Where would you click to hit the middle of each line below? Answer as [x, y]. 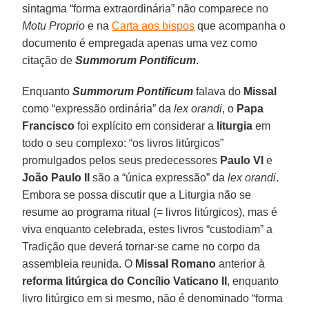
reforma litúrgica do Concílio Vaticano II [125, 281]
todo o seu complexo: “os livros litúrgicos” [123, 143]
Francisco [49, 126]
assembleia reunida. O [79, 263]
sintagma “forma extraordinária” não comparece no [146, 8]
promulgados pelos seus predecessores [121, 160]
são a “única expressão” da [159, 177]
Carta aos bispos [153, 26]
